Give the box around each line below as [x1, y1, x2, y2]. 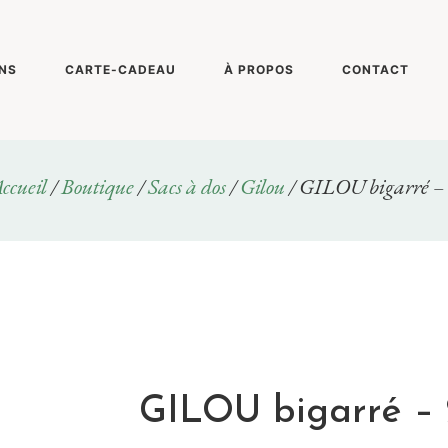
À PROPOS [224, 62, 294, 77]
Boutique [60, 172, 134, 201]
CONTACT [342, 62, 409, 77]
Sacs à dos [147, 172, 226, 201]
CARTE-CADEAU [65, 62, 176, 77]
